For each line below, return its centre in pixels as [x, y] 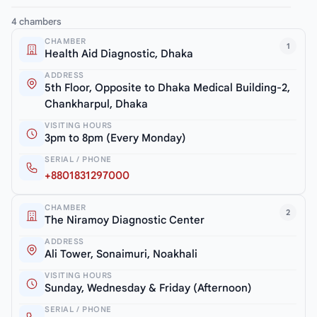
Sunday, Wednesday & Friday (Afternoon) [148, 288]
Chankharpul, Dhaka [96, 104]
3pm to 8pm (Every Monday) [115, 138]
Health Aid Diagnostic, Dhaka [119, 54]
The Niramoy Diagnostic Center [125, 220]
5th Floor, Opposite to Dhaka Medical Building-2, [167, 88]
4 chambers [36, 22]
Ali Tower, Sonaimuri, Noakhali [121, 254]
